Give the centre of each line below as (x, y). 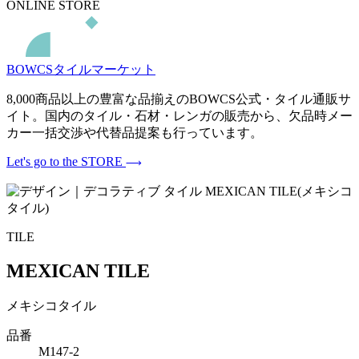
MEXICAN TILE (78, 271)
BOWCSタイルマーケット (81, 70)
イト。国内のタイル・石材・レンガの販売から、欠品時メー (179, 116)
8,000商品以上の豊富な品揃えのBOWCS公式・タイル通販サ (179, 99)
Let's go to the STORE (66, 162)
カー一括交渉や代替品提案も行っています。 (135, 133)
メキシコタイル (51, 306)
